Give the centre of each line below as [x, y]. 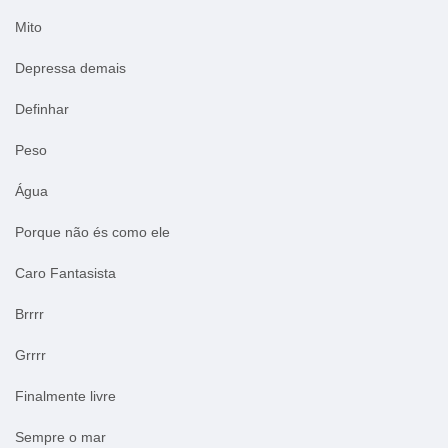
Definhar [41, 108]
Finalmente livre [65, 395]
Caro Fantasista [65, 272]
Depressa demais [70, 67]
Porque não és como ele [92, 231]
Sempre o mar [60, 436]
